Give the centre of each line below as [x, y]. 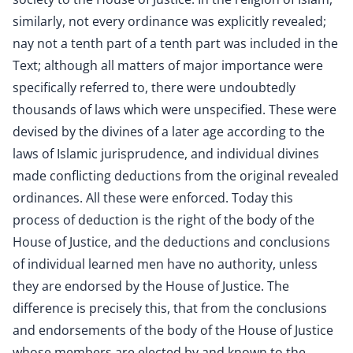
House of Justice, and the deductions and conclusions [171, 242]
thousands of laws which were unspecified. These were [175, 110]
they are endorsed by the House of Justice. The [151, 286]
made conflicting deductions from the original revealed [176, 176]
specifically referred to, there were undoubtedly [154, 87]
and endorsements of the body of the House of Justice [173, 330]
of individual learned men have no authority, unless [165, 264]
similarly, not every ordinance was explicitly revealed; [169, 21]
